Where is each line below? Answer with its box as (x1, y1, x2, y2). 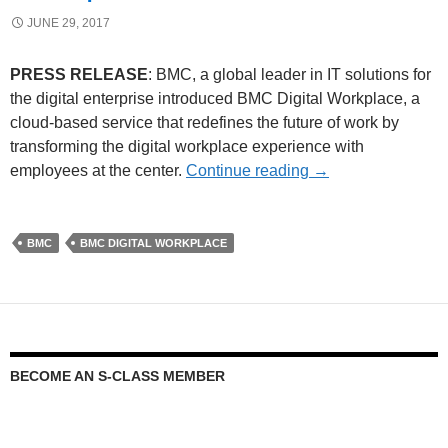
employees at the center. (10, 162, 186, 179)
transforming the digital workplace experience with (10, 138, 364, 155)
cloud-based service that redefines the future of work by (10, 114, 399, 131)
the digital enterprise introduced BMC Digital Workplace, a (10, 90, 420, 107)
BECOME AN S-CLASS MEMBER (10, 368, 225, 384)
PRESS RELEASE (10, 66, 148, 83)
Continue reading (186, 162, 313, 179)
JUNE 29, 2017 (27, 16, 110, 30)
